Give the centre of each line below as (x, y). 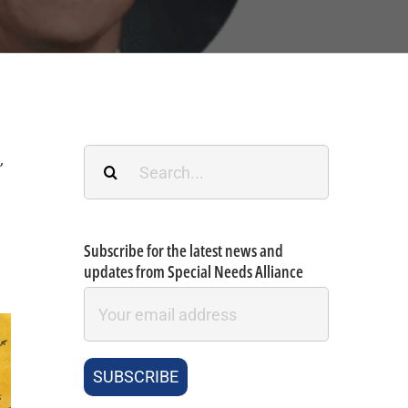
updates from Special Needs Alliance (193, 271)
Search (108, 158)
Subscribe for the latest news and (183, 250)
